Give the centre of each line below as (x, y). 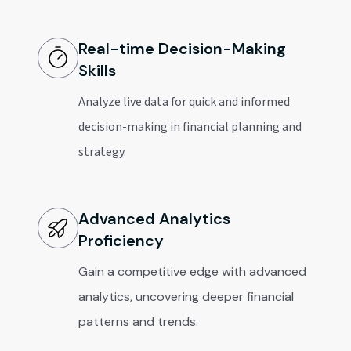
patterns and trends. (139, 322)
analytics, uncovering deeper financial (186, 297)
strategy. (103, 152)
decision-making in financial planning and (190, 127)
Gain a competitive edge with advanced (193, 271)
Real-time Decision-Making (183, 49)
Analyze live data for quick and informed (185, 102)
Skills (98, 71)
